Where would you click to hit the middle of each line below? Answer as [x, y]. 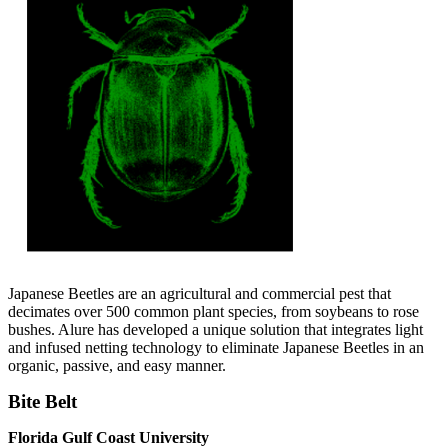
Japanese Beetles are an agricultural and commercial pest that [199, 294]
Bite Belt [42, 402]
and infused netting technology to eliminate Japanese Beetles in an [216, 348]
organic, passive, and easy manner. [117, 366]
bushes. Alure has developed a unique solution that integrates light [215, 330]
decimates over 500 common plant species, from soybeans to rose [213, 312]
